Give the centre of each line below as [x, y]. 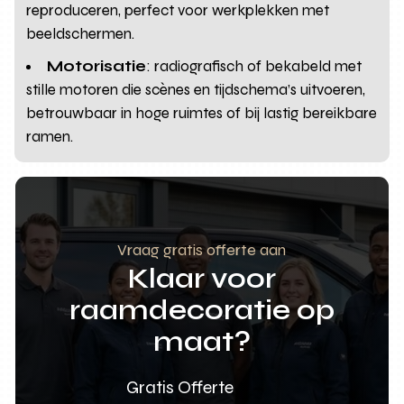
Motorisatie [97, 66]
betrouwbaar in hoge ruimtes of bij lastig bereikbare [202, 113]
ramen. [50, 136]
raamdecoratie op [202, 309]
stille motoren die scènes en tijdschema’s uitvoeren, [196, 89]
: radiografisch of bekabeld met [254, 66]
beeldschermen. [81, 33]
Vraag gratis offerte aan [202, 249]
